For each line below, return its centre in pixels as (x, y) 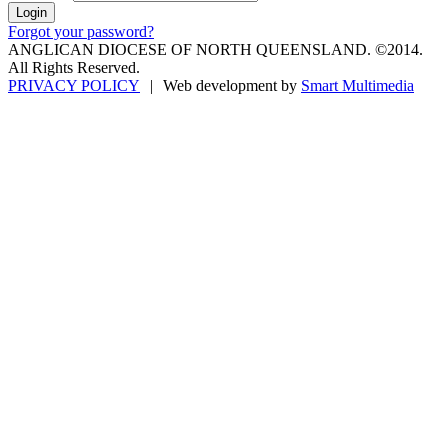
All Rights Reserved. (74, 68)
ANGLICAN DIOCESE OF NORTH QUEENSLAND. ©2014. (215, 50)
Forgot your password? (81, 32)
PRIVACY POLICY (74, 86)
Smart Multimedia (357, 86)
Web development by (232, 86)
